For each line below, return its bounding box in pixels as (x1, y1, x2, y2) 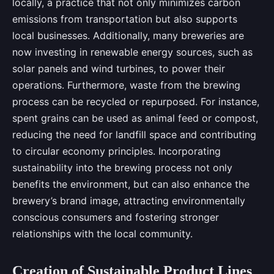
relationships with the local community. (12, 228, 193, 240)
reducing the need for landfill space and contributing (12, 128, 256, 141)
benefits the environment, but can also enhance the (12, 178, 250, 191)
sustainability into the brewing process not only (12, 161, 232, 174)
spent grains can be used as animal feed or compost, (12, 112, 258, 125)
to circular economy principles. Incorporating (12, 145, 221, 158)
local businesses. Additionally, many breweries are (12, 29, 244, 42)
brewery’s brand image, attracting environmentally (12, 194, 245, 207)
